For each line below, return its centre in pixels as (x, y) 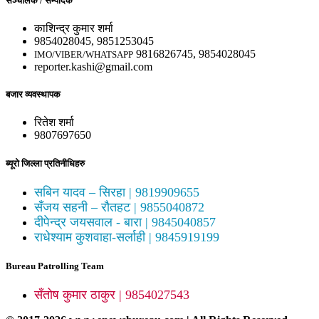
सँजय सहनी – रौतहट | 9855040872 (119, 207)
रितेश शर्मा (54, 122)
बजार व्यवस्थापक (33, 95)
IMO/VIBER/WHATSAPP (84, 55)
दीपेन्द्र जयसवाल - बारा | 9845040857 (125, 222)
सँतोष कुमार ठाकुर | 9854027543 (112, 295)
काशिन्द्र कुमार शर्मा (74, 28)
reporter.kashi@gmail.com (93, 67)
